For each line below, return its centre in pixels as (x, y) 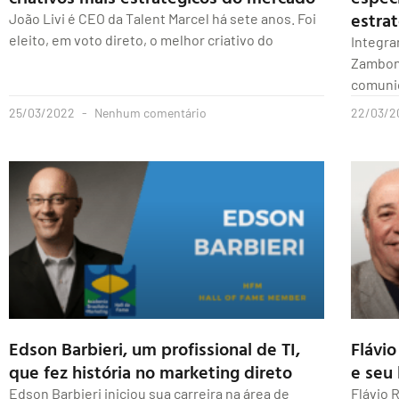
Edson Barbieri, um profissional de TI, (155, 349)
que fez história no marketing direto (151, 372)
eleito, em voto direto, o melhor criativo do (141, 40)
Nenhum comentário (149, 113)
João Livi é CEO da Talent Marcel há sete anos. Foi (163, 19)
